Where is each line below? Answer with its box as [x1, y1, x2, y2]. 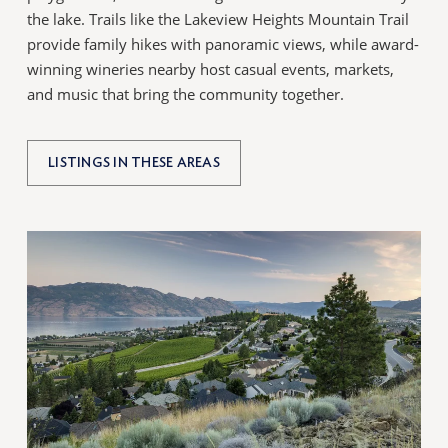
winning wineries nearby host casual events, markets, [27, 59, 395, 80]
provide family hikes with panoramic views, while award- [27, 34, 420, 55]
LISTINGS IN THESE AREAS [48, 154, 221, 170]
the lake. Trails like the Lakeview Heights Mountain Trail [27, 9, 410, 30]
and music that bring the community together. [27, 84, 345, 105]
